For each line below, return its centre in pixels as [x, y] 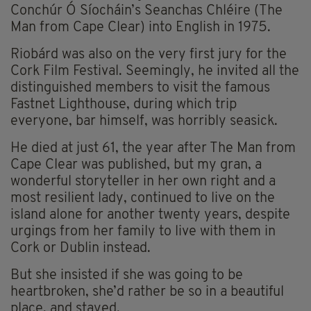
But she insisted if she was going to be [127, 275]
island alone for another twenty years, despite [150, 215]
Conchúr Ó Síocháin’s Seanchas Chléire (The [146, 11]
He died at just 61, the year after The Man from [153, 148]
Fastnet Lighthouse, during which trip [124, 104]
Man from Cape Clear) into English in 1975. [141, 27]
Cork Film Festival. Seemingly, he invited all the [155, 71]
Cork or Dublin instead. [81, 248]
